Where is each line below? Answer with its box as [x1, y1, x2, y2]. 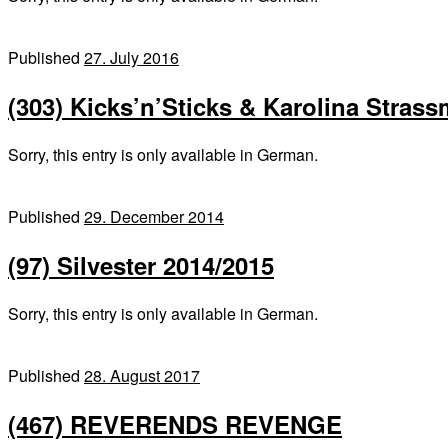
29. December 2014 [84, 204, 224, 228]
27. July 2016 [84, 46, 179, 70]
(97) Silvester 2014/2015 [8, 247, 274, 282]
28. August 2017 [84, 363, 200, 387]
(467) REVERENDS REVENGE [8, 406, 342, 441]
